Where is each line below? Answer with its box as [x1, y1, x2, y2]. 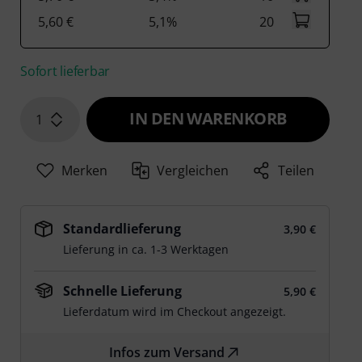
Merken [61, 162, 107, 179]
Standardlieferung [63, 220, 182, 238]
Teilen [278, 162, 315, 179]
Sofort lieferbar [20, 62, 111, 80]
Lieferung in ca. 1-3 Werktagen [63, 242, 229, 257]
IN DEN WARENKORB [129, 107, 287, 129]
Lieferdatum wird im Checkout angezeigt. [63, 304, 287, 319]
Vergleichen [157, 162, 229, 179]
